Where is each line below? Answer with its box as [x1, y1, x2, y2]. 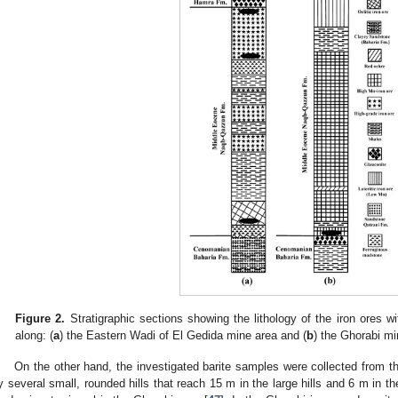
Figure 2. [15, 311, 66, 325]
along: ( [15, 328, 54, 342]
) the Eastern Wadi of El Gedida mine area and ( [60, 328, 307, 342]
